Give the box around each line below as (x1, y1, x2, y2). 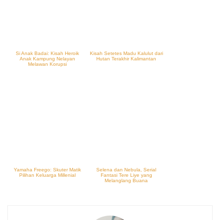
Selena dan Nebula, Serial (96, 167, 156, 172)
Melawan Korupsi (27, 61, 67, 67)
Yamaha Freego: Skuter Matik (13, 167, 81, 172)
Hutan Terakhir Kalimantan (96, 56, 156, 61)
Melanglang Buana (105, 178, 148, 183)
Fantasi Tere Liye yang (100, 172, 152, 178)
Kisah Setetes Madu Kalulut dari (89, 51, 163, 56)
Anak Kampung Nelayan (19, 56, 75, 61)
